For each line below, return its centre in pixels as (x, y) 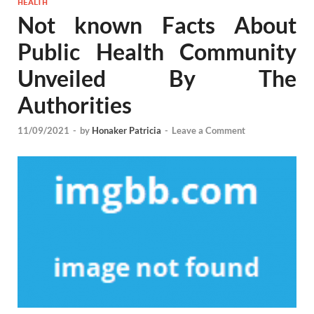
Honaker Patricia (127, 130)
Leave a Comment (209, 130)
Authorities (75, 105)
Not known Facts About (157, 25)
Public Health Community (157, 52)
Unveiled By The (157, 78)
